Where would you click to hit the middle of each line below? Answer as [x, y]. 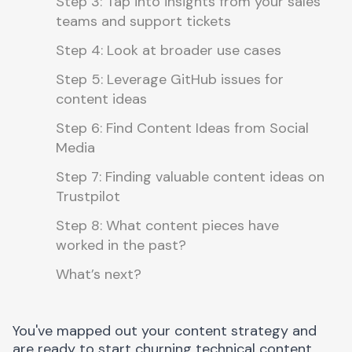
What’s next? [99, 274]
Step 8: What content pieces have [167, 225]
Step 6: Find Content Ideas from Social [182, 128]
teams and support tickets [143, 21]
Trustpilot [88, 196]
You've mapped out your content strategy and [165, 331]
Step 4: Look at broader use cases [169, 50]
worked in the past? [121, 245]
